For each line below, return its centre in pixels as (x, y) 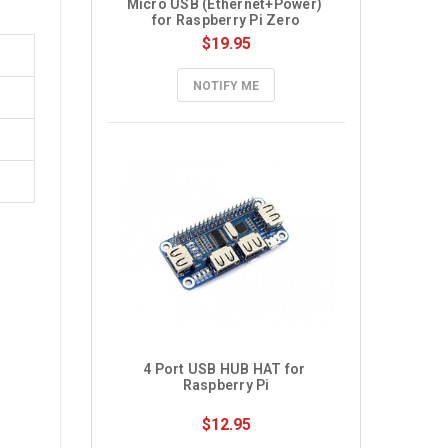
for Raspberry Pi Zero (226, 20)
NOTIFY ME (226, 86)
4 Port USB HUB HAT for (224, 369)
